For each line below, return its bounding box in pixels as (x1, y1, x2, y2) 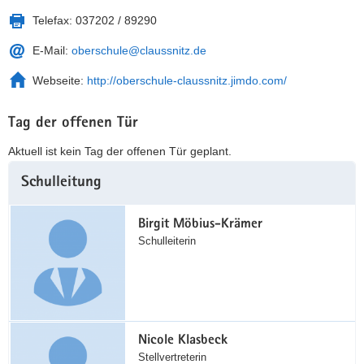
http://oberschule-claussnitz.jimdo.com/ (87, 73, 287, 87)
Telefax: (32, 13, 76, 27)
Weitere (7, 162, 47, 176)
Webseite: (32, 73, 87, 87)
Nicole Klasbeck (137, 334, 227, 349)
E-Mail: (32, 43, 71, 57)
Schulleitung (21, 175, 102, 192)
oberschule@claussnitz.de (71, 43, 206, 57)
